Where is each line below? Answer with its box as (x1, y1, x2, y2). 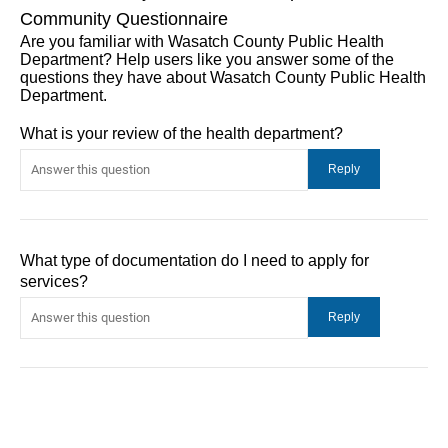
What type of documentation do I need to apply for (20, 251, 369, 269)
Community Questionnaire (20, 8, 228, 29)
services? (20, 272, 88, 290)
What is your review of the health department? (20, 124, 343, 142)
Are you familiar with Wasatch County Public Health (20, 32, 384, 50)
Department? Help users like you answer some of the (20, 50, 394, 68)
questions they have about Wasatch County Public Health (20, 68, 426, 86)
